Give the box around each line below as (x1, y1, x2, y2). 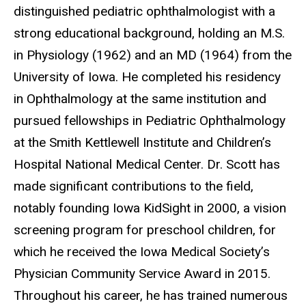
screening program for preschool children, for (14, 222, 276, 238)
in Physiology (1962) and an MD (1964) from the (14, 47, 292, 64)
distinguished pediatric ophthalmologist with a (14, 3, 275, 20)
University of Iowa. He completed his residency (14, 69, 281, 85)
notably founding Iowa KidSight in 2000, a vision (14, 200, 286, 217)
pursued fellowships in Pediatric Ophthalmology (14, 113, 286, 129)
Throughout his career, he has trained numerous (14, 288, 288, 304)
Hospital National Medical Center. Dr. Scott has (14, 156, 280, 173)
